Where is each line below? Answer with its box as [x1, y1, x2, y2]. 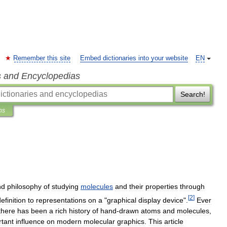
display [138, 196, 161, 204]
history [69, 206, 90, 215]
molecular [84, 217, 115, 225]
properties [145, 182, 178, 191]
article [164, 217, 183, 225]
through [180, 182, 205, 191]
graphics [117, 217, 144, 225]
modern [57, 217, 82, 225]
